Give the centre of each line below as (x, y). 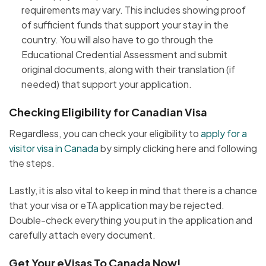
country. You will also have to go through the (117, 40)
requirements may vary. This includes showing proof (133, 10)
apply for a (224, 134)
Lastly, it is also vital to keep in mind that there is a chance (133, 190)
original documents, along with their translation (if (128, 69)
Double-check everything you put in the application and (131, 220)
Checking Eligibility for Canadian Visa (109, 112)
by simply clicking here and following (178, 148)
